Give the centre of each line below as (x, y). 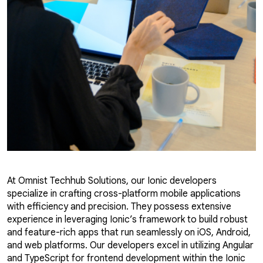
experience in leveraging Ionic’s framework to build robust (127, 220)
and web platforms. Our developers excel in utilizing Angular (130, 245)
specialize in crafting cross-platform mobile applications (124, 194)
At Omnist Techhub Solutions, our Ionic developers (112, 181)
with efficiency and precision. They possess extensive (119, 207)
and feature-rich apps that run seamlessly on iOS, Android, (129, 232)
